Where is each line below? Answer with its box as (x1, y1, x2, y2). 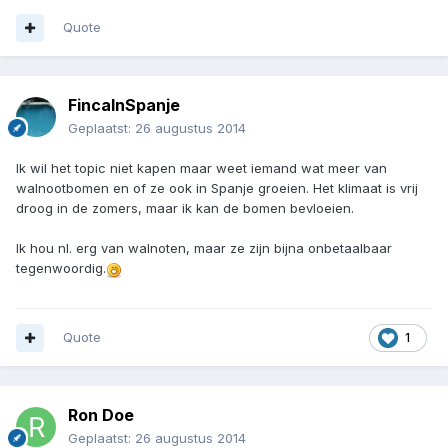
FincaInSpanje (68, 95, 180, 116)
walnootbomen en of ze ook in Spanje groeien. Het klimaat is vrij (16, 180, 418, 197)
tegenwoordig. (16, 260, 106, 277)
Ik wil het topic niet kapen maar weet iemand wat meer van (16, 160, 387, 177)
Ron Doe (68, 405, 134, 426)
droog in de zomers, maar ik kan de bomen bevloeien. (16, 200, 354, 217)
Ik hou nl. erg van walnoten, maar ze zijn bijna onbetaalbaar (16, 240, 392, 257)
